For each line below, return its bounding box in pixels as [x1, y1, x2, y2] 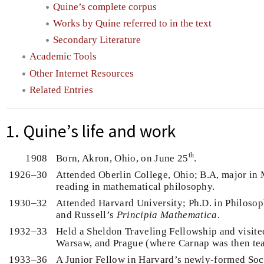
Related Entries [29, 84, 93, 95]
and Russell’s [55, 209, 117, 220]
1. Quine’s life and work [6, 120, 176, 142]
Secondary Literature [53, 34, 141, 46]
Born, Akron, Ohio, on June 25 [55, 152, 189, 164]
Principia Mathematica [116, 209, 217, 220]
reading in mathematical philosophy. [55, 180, 215, 192]
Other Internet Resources [29, 67, 134, 79]
